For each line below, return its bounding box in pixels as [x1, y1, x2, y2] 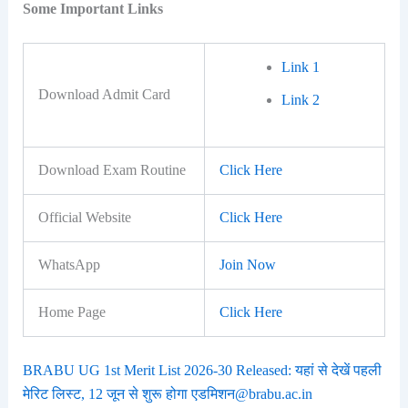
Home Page [37, 303, 106, 320]
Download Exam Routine [37, 161, 186, 178]
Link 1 [280, 58, 320, 75]
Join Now [219, 256, 276, 272]
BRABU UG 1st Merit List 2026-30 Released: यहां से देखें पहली [22, 362, 382, 378]
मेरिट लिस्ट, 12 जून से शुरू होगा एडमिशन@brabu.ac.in [22, 385, 312, 402]
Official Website [37, 209, 131, 225]
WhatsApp [37, 256, 100, 272]
